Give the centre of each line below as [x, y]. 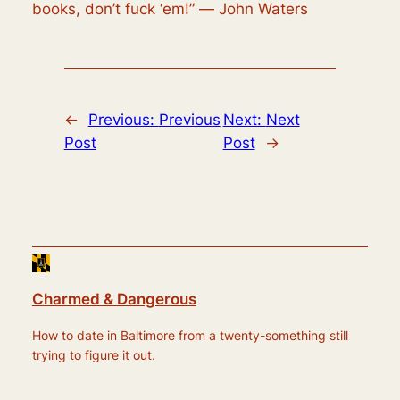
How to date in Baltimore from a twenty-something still [190, 335]
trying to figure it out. [93, 354]
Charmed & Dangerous [114, 300]
